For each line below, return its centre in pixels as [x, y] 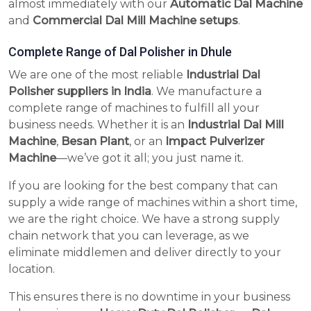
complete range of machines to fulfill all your [134, 108]
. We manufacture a [207, 92]
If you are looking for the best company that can [143, 186]
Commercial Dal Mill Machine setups [135, 21]
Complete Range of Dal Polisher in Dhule [120, 52]
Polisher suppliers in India [80, 92]
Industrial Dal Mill [236, 125]
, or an [147, 142]
